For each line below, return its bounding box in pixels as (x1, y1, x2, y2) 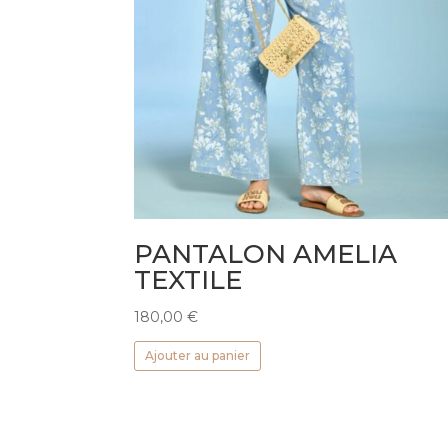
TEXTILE (134, 264, 243, 297)
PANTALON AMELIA (134, 238, 398, 271)
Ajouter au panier (145, 347, 250, 363)
